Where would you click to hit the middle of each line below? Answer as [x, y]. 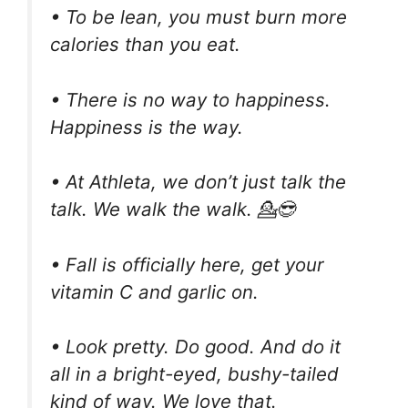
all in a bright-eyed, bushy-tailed [194, 374]
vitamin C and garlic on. [154, 291]
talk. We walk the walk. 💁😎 [172, 209]
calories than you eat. [145, 45]
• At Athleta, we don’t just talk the [198, 182]
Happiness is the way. [147, 127]
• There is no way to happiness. [190, 99]
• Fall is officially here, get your [187, 264]
